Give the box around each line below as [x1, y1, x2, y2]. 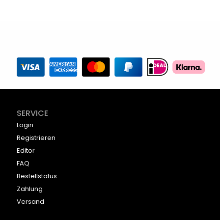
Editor [17, 145, 35, 155]
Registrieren [17, 133, 55, 142]
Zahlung [17, 184, 43, 193]
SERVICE [17, 107, 48, 119]
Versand [17, 196, 44, 206]
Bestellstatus [17, 171, 57, 181]
